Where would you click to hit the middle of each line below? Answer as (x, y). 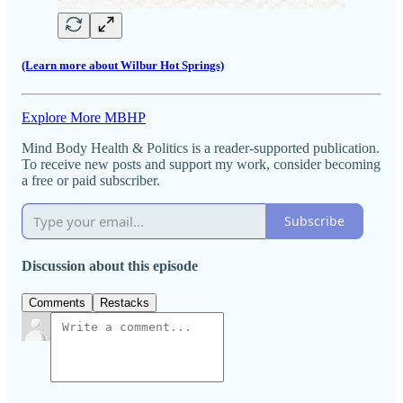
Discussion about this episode (110, 265)
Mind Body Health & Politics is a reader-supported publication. (201, 148)
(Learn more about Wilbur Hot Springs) (123, 66)
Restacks (125, 303)
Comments (57, 303)
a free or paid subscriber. (91, 180)
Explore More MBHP (84, 117)
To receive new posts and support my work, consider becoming (201, 164)
